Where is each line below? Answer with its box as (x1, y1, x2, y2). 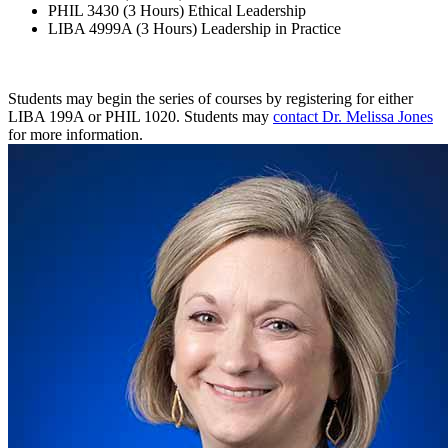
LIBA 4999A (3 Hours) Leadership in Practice (48, 19, 341, 37)
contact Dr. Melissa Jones (273, 107, 433, 125)
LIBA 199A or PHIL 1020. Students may (8, 107, 273, 125)
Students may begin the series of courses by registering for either (8, 89, 413, 107)
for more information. (8, 125, 143, 143)
